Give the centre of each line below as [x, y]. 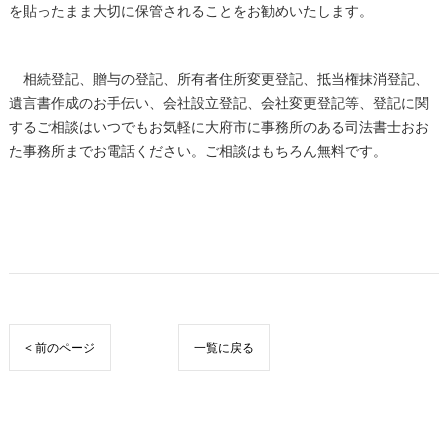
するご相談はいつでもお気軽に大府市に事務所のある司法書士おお [218, 126]
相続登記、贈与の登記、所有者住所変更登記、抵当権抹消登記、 [218, 78]
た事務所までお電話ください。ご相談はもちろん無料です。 [197, 150]
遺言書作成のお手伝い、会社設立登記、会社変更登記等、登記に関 [218, 102]
